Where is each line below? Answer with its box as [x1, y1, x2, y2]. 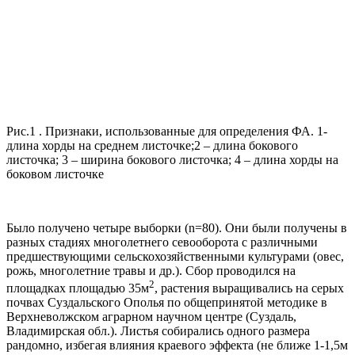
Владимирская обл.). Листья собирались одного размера [6, 324, 310, 338]
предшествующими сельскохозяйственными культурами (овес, [6, 249, 344, 263]
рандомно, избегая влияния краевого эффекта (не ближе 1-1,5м [6, 338, 348, 353]
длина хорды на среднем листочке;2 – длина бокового [6, 138, 298, 152]
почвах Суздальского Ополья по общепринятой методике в [6, 296, 327, 310]
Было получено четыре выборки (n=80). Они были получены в [6, 220, 347, 235]
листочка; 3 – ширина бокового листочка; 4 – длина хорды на [6, 152, 338, 166]
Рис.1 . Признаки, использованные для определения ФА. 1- [6, 124, 327, 138]
